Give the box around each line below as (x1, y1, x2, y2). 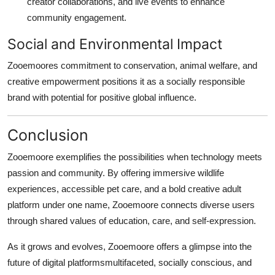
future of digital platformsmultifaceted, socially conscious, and (7, 257, 252, 268)
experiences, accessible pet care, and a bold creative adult (7, 183, 241, 194)
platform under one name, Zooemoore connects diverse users (7, 199, 255, 210)
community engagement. (27, 12, 126, 23)
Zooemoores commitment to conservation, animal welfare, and (7, 60, 257, 71)
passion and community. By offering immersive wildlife (7, 167, 224, 178)
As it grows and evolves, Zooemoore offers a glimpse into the (7, 241, 252, 252)
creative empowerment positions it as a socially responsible (7, 76, 245, 87)
